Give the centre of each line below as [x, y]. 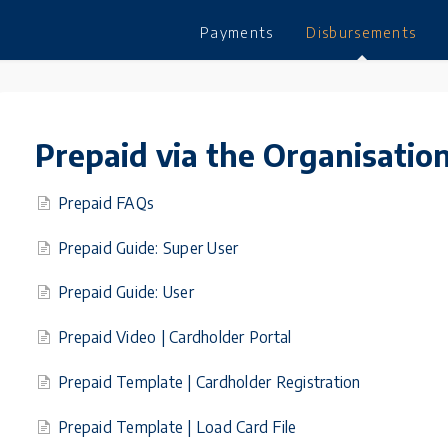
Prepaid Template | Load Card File [177, 426]
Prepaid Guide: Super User [148, 247]
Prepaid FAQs [106, 202]
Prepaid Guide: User [126, 292]
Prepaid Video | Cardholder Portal [175, 337]
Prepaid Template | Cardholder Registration [209, 382]
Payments [237, 32]
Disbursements [361, 32]
